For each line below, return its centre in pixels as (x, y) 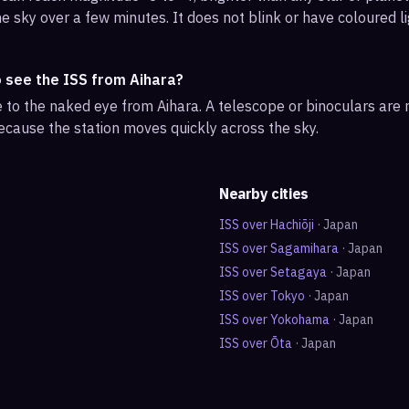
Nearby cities (264, 194)
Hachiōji (292, 225)
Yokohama (300, 320)
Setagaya (299, 272)
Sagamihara (304, 248)
